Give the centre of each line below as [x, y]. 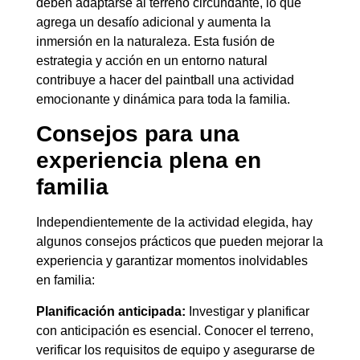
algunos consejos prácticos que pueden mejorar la [179, 242]
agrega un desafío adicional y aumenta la [153, 22]
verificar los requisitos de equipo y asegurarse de [175, 350]
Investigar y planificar [249, 311]
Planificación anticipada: [112, 311]
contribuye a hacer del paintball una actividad [165, 80]
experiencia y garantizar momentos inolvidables [172, 261]
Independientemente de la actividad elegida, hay [174, 223]
